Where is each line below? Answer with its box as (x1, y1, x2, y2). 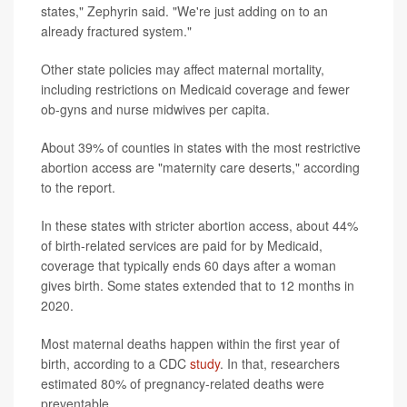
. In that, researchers (220, 354, 340, 373)
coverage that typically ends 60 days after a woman (41, 256, 336, 275)
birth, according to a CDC (41, 354, 190, 373)
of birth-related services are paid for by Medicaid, (41, 236, 323, 255)
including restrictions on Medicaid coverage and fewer (41, 80, 350, 99)
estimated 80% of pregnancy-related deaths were (41, 374, 324, 393)
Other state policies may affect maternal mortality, (41, 60, 324, 79)
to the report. (41, 178, 115, 197)
